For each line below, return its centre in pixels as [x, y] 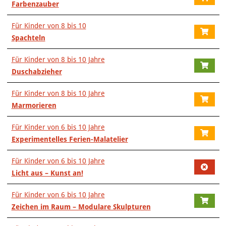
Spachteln [28, 38]
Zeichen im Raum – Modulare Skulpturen [81, 207]
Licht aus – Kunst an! [47, 173]
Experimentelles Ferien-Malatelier [70, 139]
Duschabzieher [37, 72]
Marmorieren [34, 105]
